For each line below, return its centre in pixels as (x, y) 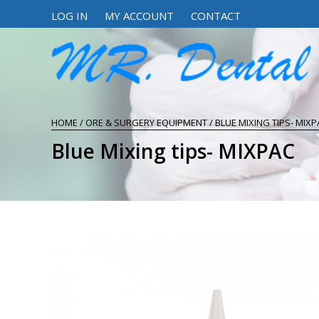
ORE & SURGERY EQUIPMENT (146, 122)
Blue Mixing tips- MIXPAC (173, 151)
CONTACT (216, 16)
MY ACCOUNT (139, 16)
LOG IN (69, 16)
